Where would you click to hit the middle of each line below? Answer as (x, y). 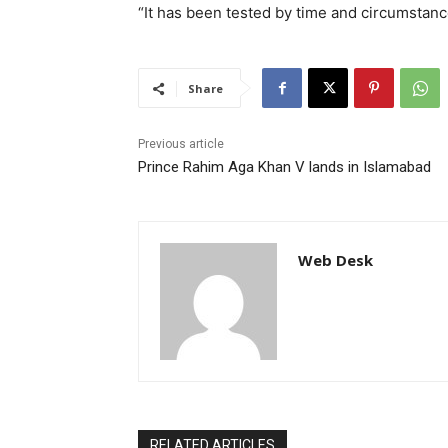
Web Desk (335, 260)
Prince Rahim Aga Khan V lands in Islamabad (284, 167)
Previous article (181, 144)
